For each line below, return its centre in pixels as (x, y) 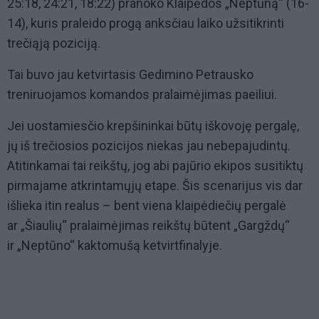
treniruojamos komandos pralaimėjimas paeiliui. (142, 95)
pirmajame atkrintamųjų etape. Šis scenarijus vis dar (155, 186)
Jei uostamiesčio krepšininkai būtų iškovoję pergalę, (153, 126)
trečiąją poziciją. (54, 43)
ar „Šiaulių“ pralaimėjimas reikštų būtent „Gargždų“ (148, 226)
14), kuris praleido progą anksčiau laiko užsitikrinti (146, 23)
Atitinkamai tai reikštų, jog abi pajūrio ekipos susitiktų (155, 166)
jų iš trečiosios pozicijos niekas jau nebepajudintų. (149, 146)
